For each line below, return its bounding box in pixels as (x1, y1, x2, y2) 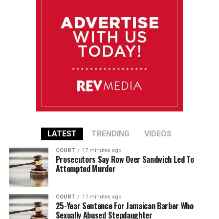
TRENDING (91, 129, 130, 138)
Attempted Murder (55, 162, 116, 175)
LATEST (47, 129, 77, 138)
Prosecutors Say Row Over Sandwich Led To (55, 153, 194, 165)
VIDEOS (144, 129, 172, 138)
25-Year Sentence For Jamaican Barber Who (55, 199, 194, 212)
